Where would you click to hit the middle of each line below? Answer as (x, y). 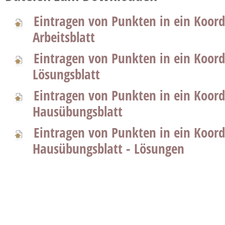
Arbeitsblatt (64, 37)
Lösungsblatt (66, 74)
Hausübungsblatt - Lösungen (108, 148)
